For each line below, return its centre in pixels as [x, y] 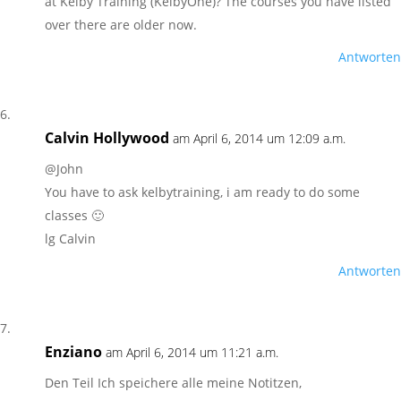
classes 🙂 [74, 215]
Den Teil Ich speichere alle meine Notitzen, [173, 383]
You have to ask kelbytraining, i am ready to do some [202, 192]
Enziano [73, 352]
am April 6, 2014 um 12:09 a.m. [259, 138]
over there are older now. [121, 25]
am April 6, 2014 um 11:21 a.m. [192, 352]
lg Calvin [70, 239]
